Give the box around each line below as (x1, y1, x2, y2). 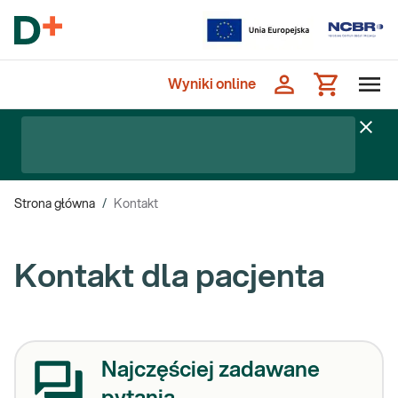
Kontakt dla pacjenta (14, 261, 324, 293)
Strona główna (14, 198, 95, 211)
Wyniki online (168, 77, 256, 92)
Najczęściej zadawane (101, 360, 320, 381)
